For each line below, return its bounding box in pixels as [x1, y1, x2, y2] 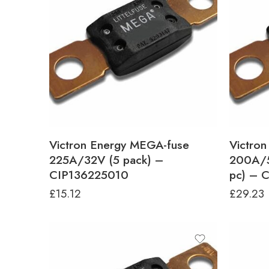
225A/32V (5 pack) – [49, 151, 163, 168]
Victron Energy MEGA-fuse [49, 136, 189, 153]
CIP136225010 [49, 166, 128, 183]
